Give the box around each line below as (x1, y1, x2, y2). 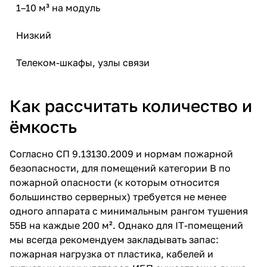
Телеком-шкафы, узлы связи (16, 56, 150, 69)
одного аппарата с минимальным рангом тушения (10, 204, 248, 217)
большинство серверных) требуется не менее (10, 190, 226, 203)
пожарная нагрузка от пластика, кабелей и (10, 247, 213, 260)
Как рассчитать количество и (10, 95, 252, 116)
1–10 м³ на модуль (16, 1, 100, 14)
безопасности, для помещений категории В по (10, 162, 231, 174)
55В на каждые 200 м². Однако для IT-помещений (10, 219, 243, 231)
